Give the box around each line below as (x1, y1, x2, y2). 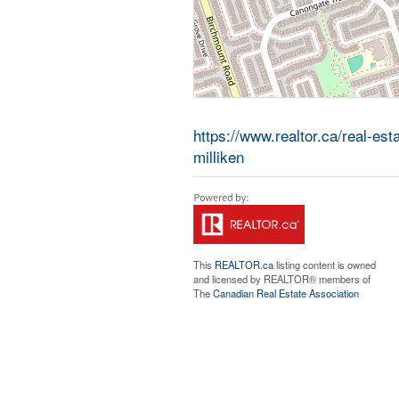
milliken (192, 145, 244, 167)
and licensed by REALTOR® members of (192, 272, 370, 286)
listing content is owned (273, 257, 376, 272)
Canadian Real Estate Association (212, 286, 359, 300)
